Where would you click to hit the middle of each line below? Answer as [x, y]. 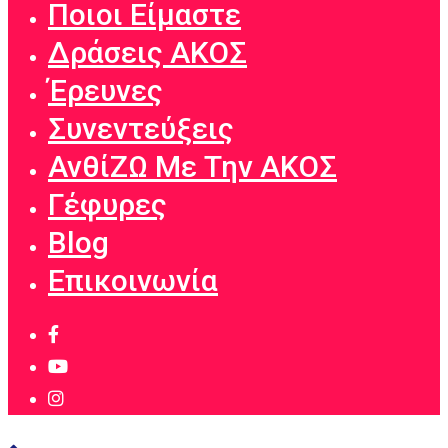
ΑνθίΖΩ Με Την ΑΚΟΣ [192, 166]
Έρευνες [105, 90]
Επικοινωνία [133, 280]
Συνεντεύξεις [141, 128]
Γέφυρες [107, 204]
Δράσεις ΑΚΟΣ [147, 52]
